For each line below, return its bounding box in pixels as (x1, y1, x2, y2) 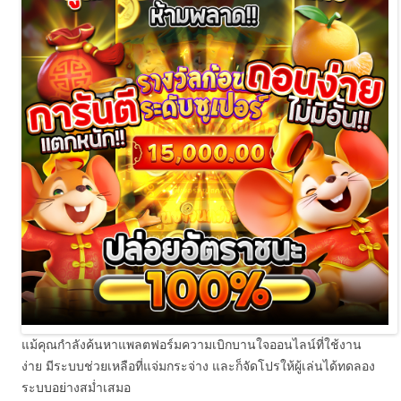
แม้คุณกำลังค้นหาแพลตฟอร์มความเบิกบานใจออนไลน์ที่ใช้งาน (21, 336, 362, 353)
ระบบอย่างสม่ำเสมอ (21, 379, 131, 396)
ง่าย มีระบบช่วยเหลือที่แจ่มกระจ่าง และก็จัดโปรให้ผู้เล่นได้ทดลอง (21, 357, 375, 374)
